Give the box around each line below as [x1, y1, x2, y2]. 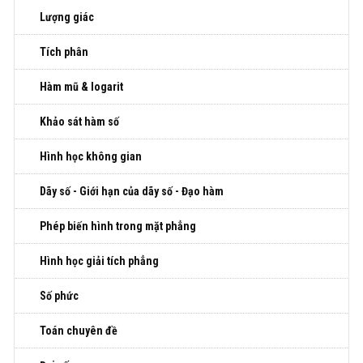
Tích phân [40, 45, 88, 59]
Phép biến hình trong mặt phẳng [40, 220, 196, 233]
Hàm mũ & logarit [40, 80, 123, 94]
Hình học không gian [40, 150, 142, 164]
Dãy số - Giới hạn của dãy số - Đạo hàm [40, 185, 224, 199]
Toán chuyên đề [40, 324, 117, 338]
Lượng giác [40, 11, 94, 24]
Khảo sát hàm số [40, 115, 119, 129]
